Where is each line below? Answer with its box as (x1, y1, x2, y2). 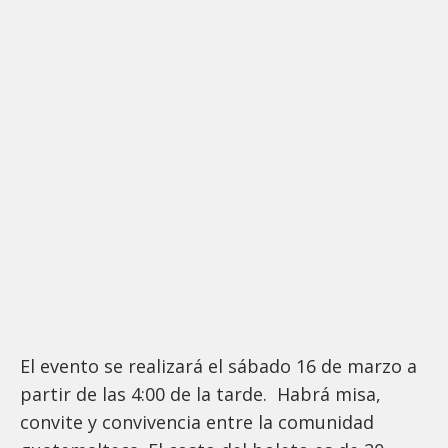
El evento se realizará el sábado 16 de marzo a (20, 354, 417, 379)
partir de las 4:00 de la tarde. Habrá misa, (20, 382, 381, 407)
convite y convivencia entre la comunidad (20, 410, 374, 435)
